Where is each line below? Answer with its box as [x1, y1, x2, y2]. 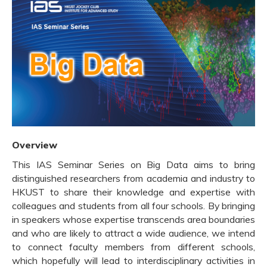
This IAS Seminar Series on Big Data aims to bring [12, 159, 255, 171]
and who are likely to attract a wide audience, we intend [12, 227, 255, 240]
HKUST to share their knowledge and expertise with [12, 186, 255, 198]
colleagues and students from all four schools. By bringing [12, 200, 255, 212]
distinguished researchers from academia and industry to [12, 172, 255, 185]
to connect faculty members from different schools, [12, 241, 255, 253]
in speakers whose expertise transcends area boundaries [12, 213, 255, 226]
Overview [12, 139, 57, 151]
